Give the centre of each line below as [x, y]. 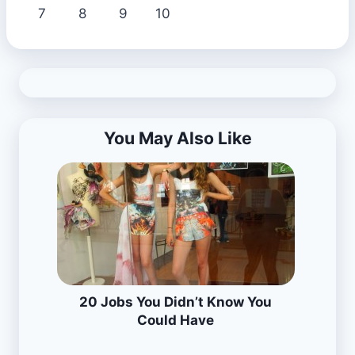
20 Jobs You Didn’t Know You [176, 302]
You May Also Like [177, 137]
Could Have [176, 320]
